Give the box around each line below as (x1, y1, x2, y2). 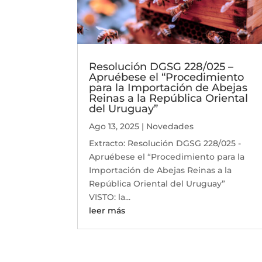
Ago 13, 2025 (89, 121, 139, 132)
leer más (89, 205, 125, 216)
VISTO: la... (89, 192, 130, 203)
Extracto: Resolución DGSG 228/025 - (89, 138, 241, 149)
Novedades (146, 121, 194, 132)
